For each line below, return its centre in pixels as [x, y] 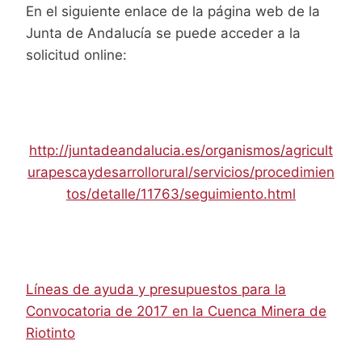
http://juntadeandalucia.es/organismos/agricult [181, 150]
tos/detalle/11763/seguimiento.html [181, 194]
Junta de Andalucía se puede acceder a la [163, 33]
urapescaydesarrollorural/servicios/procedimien [181, 172]
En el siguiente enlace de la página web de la [173, 11]
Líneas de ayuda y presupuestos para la [156, 289]
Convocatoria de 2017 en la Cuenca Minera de [176, 311]
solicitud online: [76, 55]
